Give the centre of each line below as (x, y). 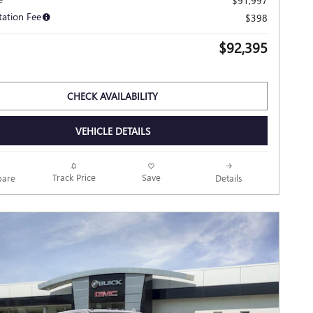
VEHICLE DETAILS (112, 131)
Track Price (74, 177)
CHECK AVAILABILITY (112, 96)
